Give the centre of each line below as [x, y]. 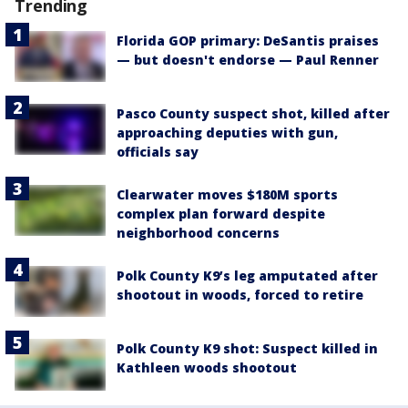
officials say [158, 152]
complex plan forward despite [221, 214]
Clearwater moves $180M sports [227, 195]
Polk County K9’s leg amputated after [247, 276]
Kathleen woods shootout [207, 368]
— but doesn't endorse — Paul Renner [248, 59]
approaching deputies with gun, [227, 133]
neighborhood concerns [198, 233]
